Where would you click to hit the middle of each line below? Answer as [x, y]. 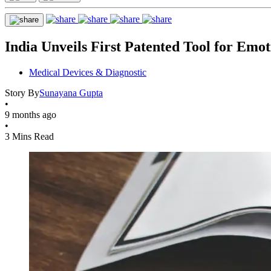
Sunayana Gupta [71, 93]
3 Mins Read [29, 136]
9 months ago [31, 114]
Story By [22, 93]
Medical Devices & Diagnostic [88, 72]
